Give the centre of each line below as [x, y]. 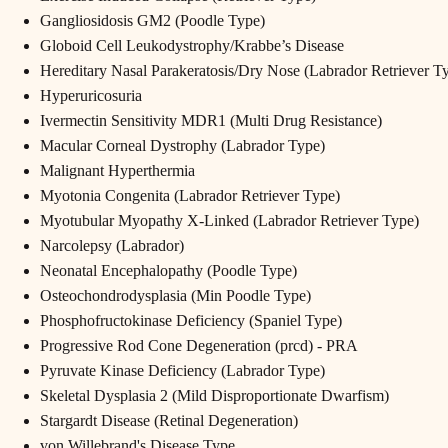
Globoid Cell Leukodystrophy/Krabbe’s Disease [192, 46]
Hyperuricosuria [91, 96]
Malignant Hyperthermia [117, 171]
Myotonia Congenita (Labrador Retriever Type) [190, 196]
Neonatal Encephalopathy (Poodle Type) [168, 271]
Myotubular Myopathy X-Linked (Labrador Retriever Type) [229, 221]
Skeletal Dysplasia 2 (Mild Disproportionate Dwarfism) [214, 396]
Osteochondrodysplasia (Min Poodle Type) [175, 296]
